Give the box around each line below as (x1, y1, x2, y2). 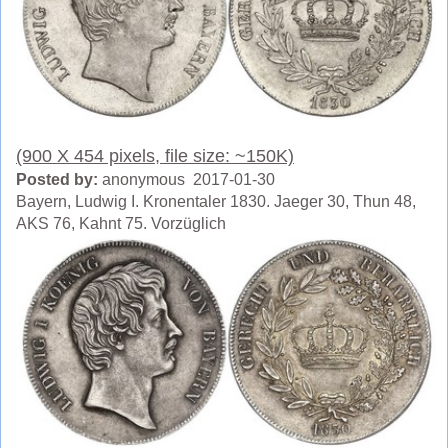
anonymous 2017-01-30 (98, 171, 275, 189)
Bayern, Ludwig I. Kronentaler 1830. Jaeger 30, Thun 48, (16, 193, 416, 211)
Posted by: (16, 171, 98, 189)
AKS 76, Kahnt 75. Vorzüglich (16, 215, 226, 233)
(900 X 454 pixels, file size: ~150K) (16, 146, 294, 167)
